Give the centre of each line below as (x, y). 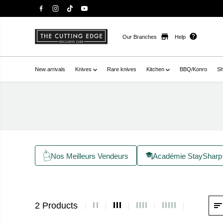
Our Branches (140, 37)
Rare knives (122, 69)
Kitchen (156, 69)
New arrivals (50, 69)
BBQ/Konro (194, 69)
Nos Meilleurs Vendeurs (90, 156)
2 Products (56, 205)
